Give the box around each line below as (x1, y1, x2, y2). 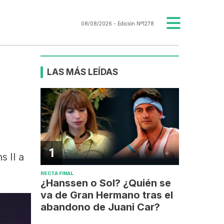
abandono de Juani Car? (40, 201, 160, 213)
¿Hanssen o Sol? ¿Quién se (40, 177, 171, 189)
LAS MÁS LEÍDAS (47, 66, 118, 77)
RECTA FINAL (40, 170, 74, 177)
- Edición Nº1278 (112, 20, 154, 27)
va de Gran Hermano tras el (40, 189, 173, 201)
